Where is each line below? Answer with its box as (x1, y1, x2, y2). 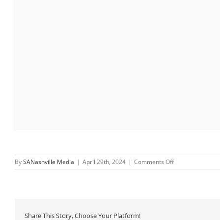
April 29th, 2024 (82, 157, 126, 166)
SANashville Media (23, 157, 74, 166)
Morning (173, 174, 196, 183)
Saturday (173, 165, 198, 174)
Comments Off (134, 157, 174, 166)
